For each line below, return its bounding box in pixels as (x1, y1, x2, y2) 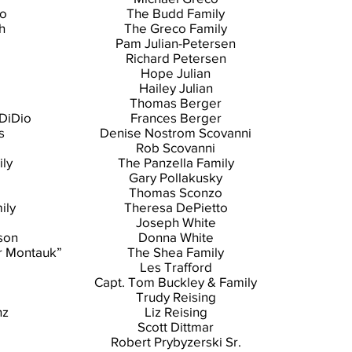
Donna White (137, 229, 214, 244)
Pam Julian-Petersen (115, 35, 236, 50)
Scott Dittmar (137, 319, 214, 334)
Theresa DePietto (123, 200, 228, 214)
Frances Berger (130, 110, 222, 125)
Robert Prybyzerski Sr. (110, 334, 241, 349)
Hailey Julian (138, 80, 213, 95)
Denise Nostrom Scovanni (100, 125, 251, 140)
